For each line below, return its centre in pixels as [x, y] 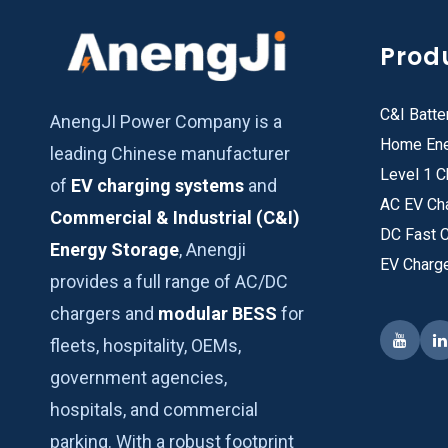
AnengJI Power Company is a [166, 122]
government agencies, [138, 378]
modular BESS [217, 314]
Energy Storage [114, 250]
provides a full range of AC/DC [169, 282]
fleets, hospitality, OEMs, [145, 346]
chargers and [104, 314]
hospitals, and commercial [154, 410]
